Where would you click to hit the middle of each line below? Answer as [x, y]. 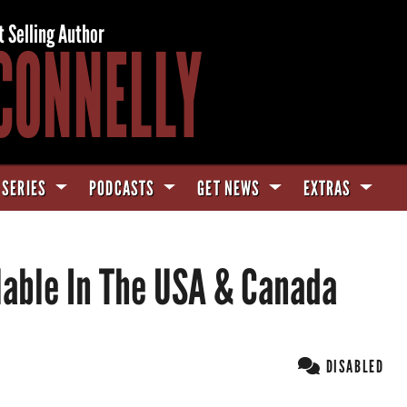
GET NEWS [231, 189]
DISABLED [352, 367]
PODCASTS [124, 189]
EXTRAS [329, 189]
